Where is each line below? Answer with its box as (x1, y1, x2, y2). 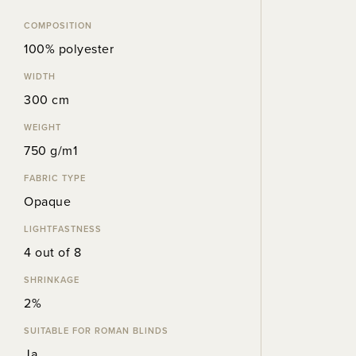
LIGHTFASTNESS (24, 222, 102, 235)
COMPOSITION (24, 18, 92, 32)
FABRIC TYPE (24, 171, 86, 184)
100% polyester (24, 39, 114, 58)
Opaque (24, 192, 71, 211)
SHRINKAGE (24, 273, 79, 286)
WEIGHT (24, 120, 61, 133)
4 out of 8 (24, 242, 81, 261)
